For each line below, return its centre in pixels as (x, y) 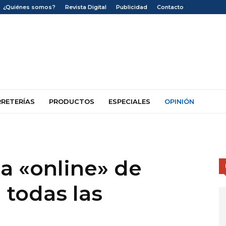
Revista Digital (86, 7)
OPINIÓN (179, 101)
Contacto (170, 7)
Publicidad (132, 7)
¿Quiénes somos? (29, 7)
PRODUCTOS (72, 101)
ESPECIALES (129, 101)
